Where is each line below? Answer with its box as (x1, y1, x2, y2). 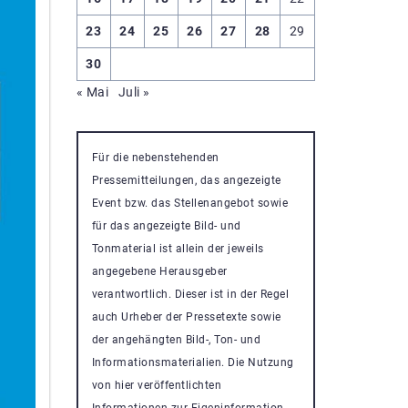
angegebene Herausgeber (91, 264, 228, 278)
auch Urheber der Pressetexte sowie (91, 310, 281, 323)
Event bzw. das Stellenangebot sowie (91, 196, 288, 209)
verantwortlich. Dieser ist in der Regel (91, 287, 289, 301)
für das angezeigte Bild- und (91, 219, 241, 232)
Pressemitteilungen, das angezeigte (91, 173, 281, 187)
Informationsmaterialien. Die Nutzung (91, 355, 294, 369)
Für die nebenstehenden (91, 150, 219, 164)
